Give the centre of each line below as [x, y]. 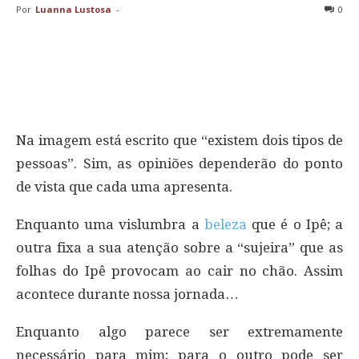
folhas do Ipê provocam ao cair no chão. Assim [179, 270]
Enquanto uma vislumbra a [110, 224]
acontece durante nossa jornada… [127, 294]
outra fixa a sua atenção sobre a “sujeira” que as [179, 247]
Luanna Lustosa [73, 9]
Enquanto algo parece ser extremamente [179, 331]
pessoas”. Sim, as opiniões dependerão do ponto [179, 163]
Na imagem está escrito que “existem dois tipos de [179, 140]
